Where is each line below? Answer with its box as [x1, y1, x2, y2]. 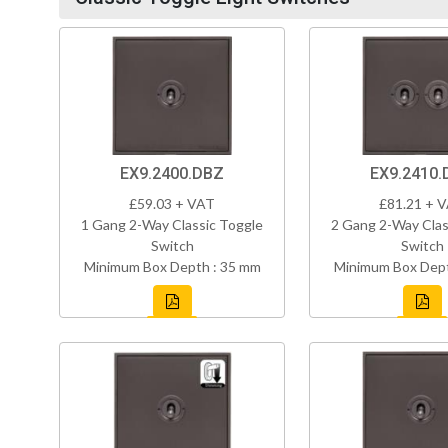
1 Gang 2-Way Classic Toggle [81, 216, 263, 234]
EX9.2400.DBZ [120, 164, 224, 184]
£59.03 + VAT [129, 195, 215, 213]
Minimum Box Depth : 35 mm [83, 258, 261, 276]
